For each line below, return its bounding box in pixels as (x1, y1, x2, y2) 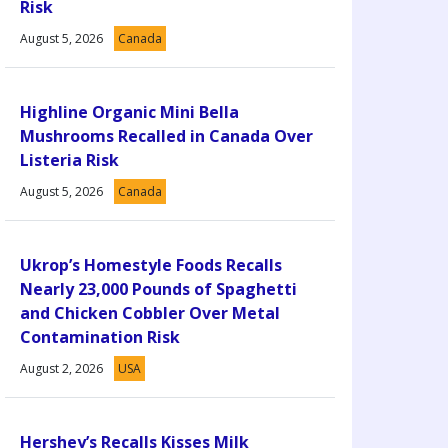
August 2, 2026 (20, 359, 103, 377)
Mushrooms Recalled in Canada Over (20, 124, 313, 147)
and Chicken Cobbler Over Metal (20, 301, 280, 324)
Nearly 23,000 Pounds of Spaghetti (20, 277, 297, 300)
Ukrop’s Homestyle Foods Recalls (20, 253, 282, 276)
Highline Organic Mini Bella (20, 100, 239, 123)
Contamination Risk (20, 325, 180, 348)
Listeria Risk (20, 148, 119, 171)
